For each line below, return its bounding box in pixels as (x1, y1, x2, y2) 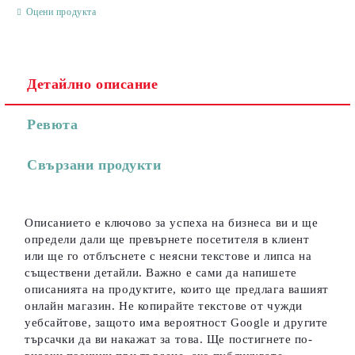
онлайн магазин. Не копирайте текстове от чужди (25, 300, 303, 312)
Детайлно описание (27, 76, 158, 92)
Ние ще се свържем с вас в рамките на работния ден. (37, 129, 268, 140)
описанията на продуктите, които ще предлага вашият (25, 283, 329, 296)
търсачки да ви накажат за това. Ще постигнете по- (25, 333, 313, 345)
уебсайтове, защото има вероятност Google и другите (25, 316, 328, 329)
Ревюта (27, 116, 78, 132)
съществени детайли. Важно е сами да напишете (25, 266, 297, 279)
